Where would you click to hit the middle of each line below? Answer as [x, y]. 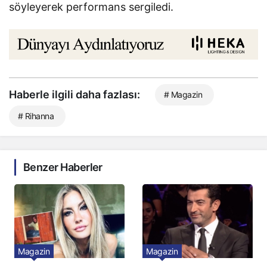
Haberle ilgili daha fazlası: [74, 95]
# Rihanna [36, 116]
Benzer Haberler [63, 167]
